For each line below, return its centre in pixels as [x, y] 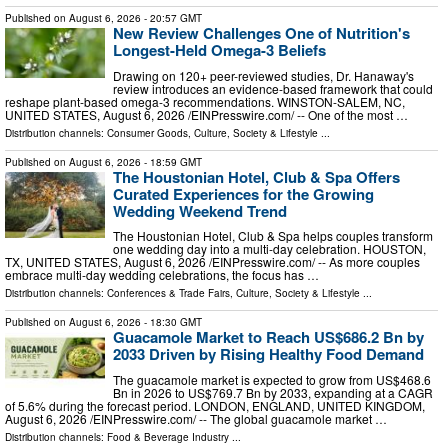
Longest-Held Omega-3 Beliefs [219, 49]
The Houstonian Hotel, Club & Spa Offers [256, 176]
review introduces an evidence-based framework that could [273, 88]
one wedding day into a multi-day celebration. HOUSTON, [269, 249]
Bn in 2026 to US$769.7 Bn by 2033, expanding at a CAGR [273, 392]
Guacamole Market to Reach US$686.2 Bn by [268, 337]
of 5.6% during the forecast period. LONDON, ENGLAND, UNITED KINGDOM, [215, 405]
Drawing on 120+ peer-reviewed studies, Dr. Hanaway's [263, 75]
